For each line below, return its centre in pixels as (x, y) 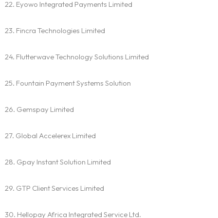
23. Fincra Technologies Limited (55, 31)
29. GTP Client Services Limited (54, 188)
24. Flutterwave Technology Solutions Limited (77, 57)
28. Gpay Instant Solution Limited (58, 162)
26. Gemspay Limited (39, 109)
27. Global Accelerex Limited (50, 136)
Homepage (109, 149)
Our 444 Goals (109, 199)
